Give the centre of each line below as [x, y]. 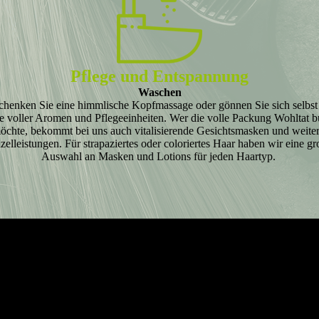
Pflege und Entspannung [159, 76]
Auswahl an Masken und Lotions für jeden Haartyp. [159, 156]
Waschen [159, 92]
